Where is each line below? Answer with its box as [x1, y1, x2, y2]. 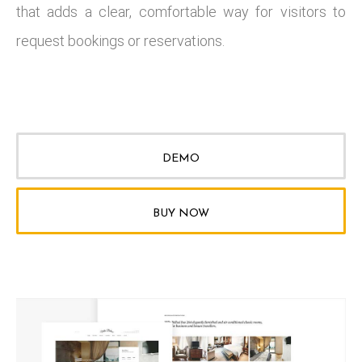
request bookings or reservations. [16, 32, 225, 49]
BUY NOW [153, 208, 209, 220]
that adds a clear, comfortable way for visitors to [16, 3, 346, 20]
